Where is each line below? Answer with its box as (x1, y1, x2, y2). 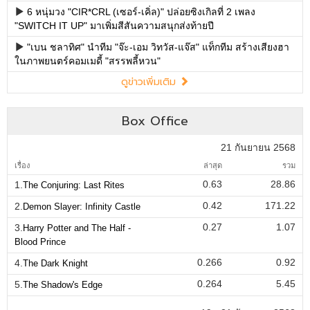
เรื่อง (15, 161, 30, 170)
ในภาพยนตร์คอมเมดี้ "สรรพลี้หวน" (15, 55, 161, 67)
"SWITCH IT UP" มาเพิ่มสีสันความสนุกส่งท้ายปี (15, 20, 214, 32)
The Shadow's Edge (23, 280, 102, 291)
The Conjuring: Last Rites (23, 180, 125, 191)
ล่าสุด (203, 161, 222, 170)
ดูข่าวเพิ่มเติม (121, 75, 179, 90)
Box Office (122, 111, 188, 131)
